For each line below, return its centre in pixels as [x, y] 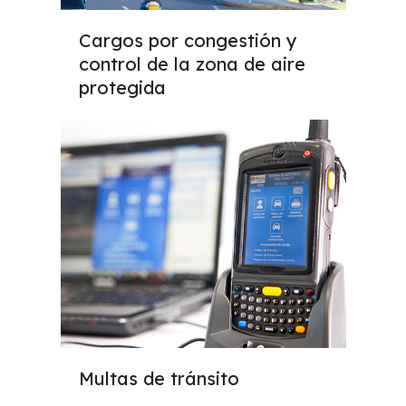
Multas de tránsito [159, 379]
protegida [122, 88]
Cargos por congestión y [188, 41]
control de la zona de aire [192, 64]
